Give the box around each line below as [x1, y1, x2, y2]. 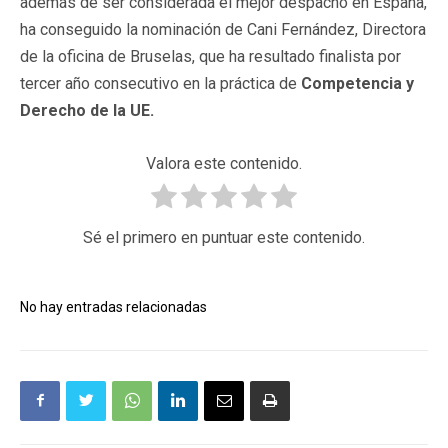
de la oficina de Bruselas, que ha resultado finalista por [20, 46, 401, 66]
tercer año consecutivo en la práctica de [20, 73, 301, 93]
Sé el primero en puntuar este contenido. [83, 227, 365, 247]
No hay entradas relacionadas [20, 298, 207, 315]
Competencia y [301, 73, 414, 93]
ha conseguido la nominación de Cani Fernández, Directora [20, 19, 426, 39]
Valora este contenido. [146, 153, 302, 173]
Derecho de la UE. [20, 100, 154, 120]
